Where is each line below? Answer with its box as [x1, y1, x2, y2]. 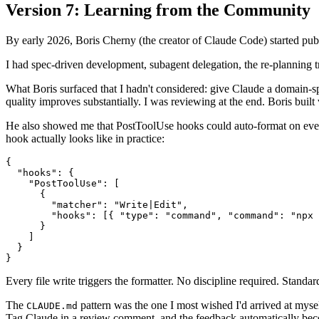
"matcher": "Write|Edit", [6, 199, 188, 210]
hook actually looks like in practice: [6, 132, 164, 145]
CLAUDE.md [26, 300, 78, 311]
